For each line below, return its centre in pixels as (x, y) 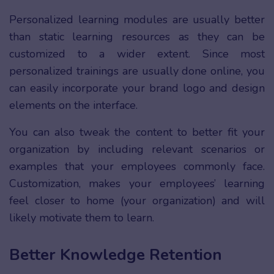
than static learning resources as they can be (137, 36)
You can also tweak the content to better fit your (137, 132)
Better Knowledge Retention (116, 254)
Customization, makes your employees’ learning (137, 183)
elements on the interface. (75, 105)
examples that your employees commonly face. (137, 166)
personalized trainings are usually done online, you (137, 71)
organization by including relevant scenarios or (137, 149)
